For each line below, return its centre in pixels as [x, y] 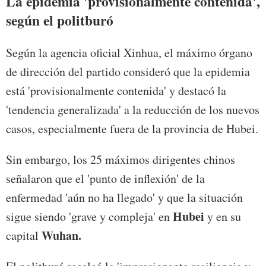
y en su [223, 217]
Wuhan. [61, 236]
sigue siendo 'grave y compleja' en [89, 217]
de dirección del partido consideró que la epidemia [128, 72]
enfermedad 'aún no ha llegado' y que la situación [124, 198]
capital [24, 236]
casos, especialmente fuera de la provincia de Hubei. [132, 129]
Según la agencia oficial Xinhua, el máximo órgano [129, 53]
